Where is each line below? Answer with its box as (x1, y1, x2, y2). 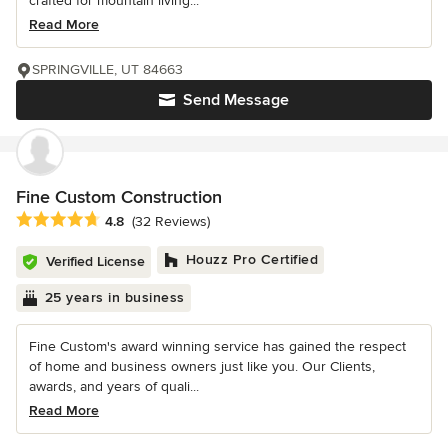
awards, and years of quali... (29, 377, 199, 395)
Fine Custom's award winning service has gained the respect (29, 337, 406, 355)
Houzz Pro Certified (185, 250, 318, 268)
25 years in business (44, 288, 185, 306)
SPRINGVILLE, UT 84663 (32, 60, 183, 78)
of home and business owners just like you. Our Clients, (29, 357, 375, 375)
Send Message (183, 89, 289, 110)
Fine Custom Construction (16, 185, 222, 208)
